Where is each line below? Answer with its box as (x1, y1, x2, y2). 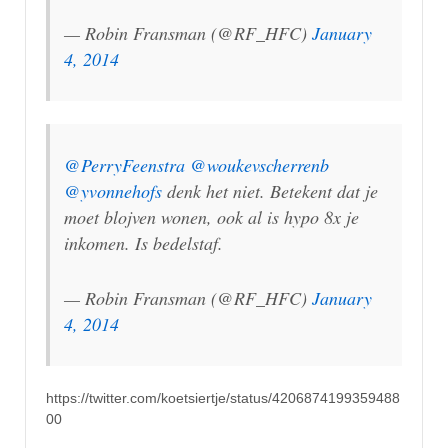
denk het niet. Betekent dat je (162, 179, 378, 204)
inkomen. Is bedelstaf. (64, 231, 223, 256)
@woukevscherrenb (190, 153, 329, 178)
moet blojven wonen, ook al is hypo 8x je (64, 205, 359, 230)
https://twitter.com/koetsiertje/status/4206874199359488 (46, 390, 400, 407)
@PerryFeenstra (64, 153, 185, 178)
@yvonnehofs (64, 179, 162, 204)
